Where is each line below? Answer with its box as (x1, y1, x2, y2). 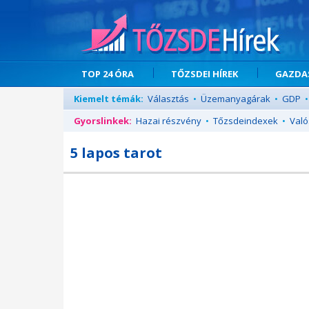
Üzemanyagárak (201, 92, 270, 105)
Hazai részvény (136, 114, 201, 127)
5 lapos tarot (70, 143, 162, 162)
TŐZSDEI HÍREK (171, 68, 238, 80)
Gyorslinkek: (74, 114, 132, 127)
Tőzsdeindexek (213, 114, 278, 127)
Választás (148, 92, 189, 105)
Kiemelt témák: (74, 92, 143, 105)
